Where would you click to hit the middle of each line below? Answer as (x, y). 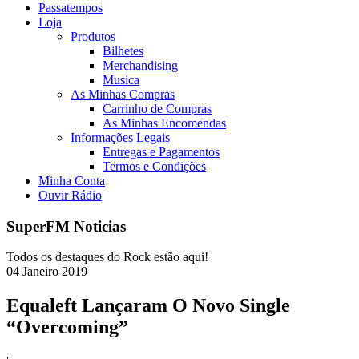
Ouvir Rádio (70, 195)
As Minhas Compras (123, 94)
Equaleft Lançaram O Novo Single (148, 306)
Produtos (93, 36)
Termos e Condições (154, 166)
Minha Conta (72, 181)
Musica (121, 80)
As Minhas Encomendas (164, 123)
